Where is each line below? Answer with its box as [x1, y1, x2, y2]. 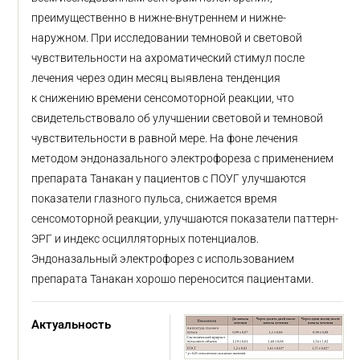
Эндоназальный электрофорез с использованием [31, 252, 295, 265]
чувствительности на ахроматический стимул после [31, 51, 305, 64]
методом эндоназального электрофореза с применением [31, 152, 334, 165]
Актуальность [31, 317, 112, 332]
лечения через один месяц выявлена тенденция [31, 72, 281, 84]
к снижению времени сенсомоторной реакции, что [31, 92, 295, 104]
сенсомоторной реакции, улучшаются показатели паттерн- [31, 212, 339, 225]
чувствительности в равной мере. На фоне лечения [31, 132, 299, 145]
